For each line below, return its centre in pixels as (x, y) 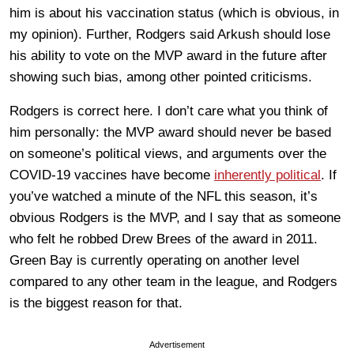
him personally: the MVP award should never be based (170, 132)
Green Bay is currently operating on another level (154, 260)
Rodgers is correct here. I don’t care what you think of (169, 111)
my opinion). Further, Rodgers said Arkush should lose (170, 34)
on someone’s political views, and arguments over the (168, 153)
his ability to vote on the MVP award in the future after (168, 55)
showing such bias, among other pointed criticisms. (161, 77)
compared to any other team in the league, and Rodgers (173, 281)
